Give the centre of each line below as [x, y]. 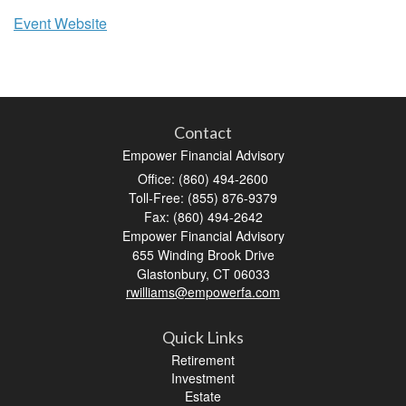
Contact [203, 133]
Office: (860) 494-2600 [203, 179]
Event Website [60, 24]
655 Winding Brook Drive [203, 255]
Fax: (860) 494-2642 [203, 217]
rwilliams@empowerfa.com [203, 292]
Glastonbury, [173, 274]
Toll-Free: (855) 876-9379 [203, 198]
